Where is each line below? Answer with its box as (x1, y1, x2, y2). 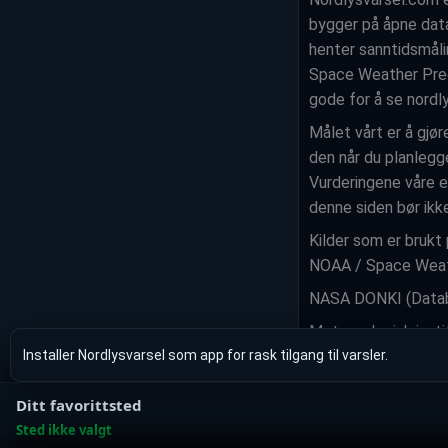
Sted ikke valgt (16, 421, 112, 439)
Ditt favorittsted (16, 395, 142, 415)
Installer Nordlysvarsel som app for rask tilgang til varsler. (23, 346, 388, 363)
